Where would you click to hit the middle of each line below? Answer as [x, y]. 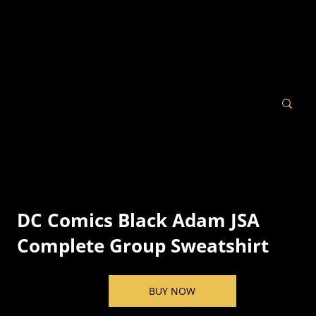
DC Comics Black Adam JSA [139, 220]
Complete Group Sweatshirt [143, 246]
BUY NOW [172, 291]
